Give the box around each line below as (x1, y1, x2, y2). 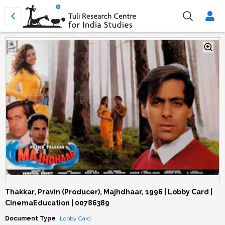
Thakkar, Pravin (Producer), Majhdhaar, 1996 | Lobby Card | (5, 188, 212, 196)
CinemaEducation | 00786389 (5, 199, 109, 207)
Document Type (5, 215, 56, 222)
